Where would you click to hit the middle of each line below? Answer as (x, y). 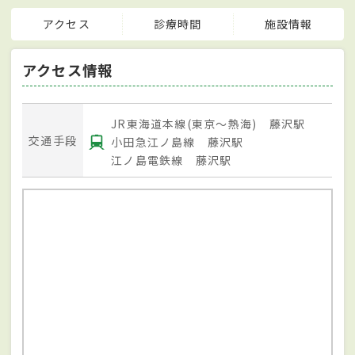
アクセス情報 (68, 70)
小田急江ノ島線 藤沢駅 (177, 141)
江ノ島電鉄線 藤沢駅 (172, 160)
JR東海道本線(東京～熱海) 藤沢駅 (208, 123)
